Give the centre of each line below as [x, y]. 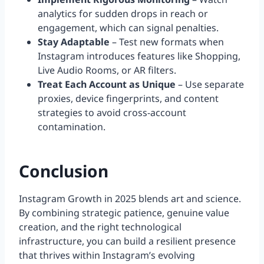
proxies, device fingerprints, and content [128, 99]
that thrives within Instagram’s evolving [107, 255]
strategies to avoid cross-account [112, 113]
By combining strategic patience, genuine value [124, 213]
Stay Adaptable [74, 42]
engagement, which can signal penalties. [128, 28]
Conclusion [64, 171]
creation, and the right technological [100, 227]
